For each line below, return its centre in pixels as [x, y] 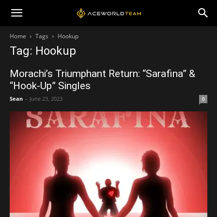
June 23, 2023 [46, 99]
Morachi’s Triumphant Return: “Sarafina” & [102, 74]
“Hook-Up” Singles [50, 86]
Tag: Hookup [43, 51]
